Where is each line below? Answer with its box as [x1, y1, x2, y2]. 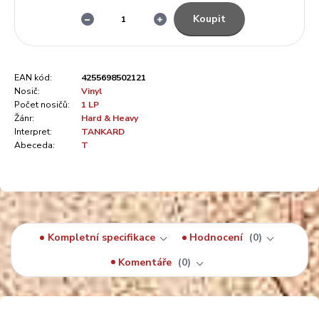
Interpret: [14, 126, 52, 138]
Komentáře [118, 255, 175, 269]
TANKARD [81, 126, 125, 138]
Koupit [192, 11, 226, 26]
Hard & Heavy [81, 113, 138, 125]
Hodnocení [189, 231, 246, 245]
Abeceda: [14, 140, 55, 152]
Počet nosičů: [14, 99, 70, 111]
